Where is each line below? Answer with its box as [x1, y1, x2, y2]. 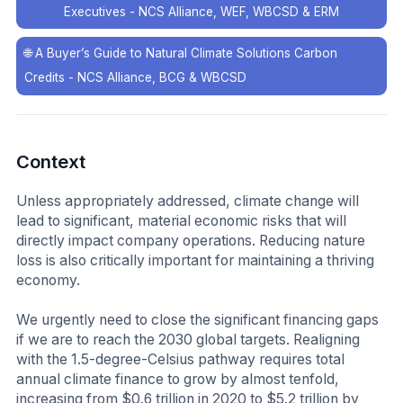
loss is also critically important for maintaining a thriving [16, 252, 374, 270]
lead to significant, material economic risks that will [16, 212, 346, 230]
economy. [16, 272, 80, 290]
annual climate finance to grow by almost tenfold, [16, 371, 339, 389]
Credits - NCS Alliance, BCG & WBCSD [24, 70, 246, 85]
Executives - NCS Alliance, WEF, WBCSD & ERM [130, 4, 339, 19]
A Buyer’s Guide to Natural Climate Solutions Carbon [35, 46, 337, 61]
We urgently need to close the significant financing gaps [16, 311, 379, 329]
